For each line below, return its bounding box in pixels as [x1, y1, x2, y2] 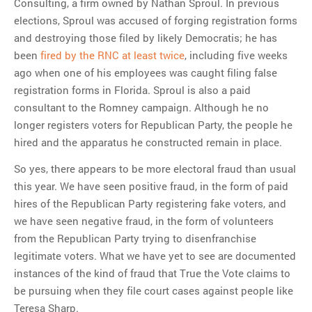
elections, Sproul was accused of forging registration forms [14, 13, 297, 28]
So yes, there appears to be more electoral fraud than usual [14, 161, 296, 175]
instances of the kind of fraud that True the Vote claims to [14, 265, 290, 280]
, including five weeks [185, 48, 288, 63]
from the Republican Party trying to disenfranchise [14, 231, 256, 245]
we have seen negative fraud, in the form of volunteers [14, 213, 274, 228]
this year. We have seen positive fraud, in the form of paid [14, 178, 288, 193]
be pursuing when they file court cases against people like [14, 283, 293, 297]
